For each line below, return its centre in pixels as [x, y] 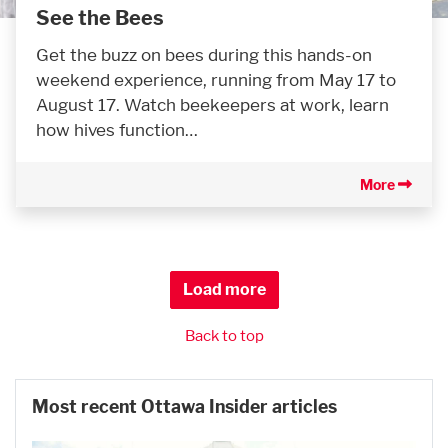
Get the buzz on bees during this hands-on [204, 54]
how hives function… [117, 129]
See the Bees [100, 17]
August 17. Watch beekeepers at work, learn [212, 104]
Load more [224, 289]
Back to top [224, 335]
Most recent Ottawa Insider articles [184, 406]
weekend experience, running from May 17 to [216, 79]
